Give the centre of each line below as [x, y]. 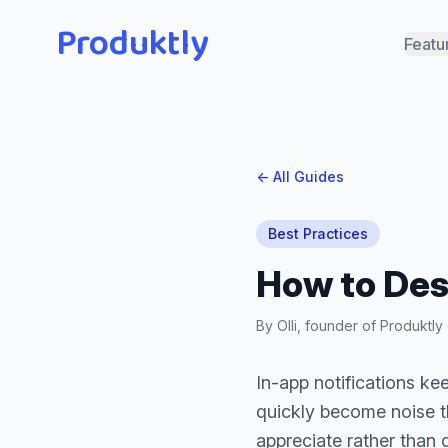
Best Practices [318, 233]
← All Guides [300, 176]
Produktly [132, 44]
